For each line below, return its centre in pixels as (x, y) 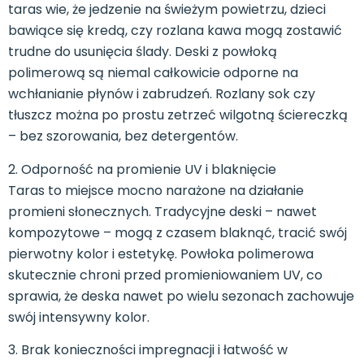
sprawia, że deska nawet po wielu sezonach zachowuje (181, 296)
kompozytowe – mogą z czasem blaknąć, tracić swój (178, 232)
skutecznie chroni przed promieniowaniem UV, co (165, 275)
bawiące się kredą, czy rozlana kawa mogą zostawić (175, 31)
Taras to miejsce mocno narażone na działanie (156, 190)
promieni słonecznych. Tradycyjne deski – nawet (162, 211)
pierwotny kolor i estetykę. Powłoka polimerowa (161, 253)
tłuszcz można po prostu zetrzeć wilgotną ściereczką (178, 115)
